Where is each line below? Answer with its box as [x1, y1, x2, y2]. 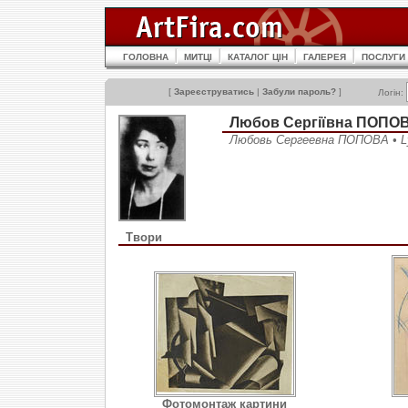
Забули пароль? [262, 87, 336, 97]
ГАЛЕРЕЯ [303, 52, 346, 62]
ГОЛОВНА [123, 52, 168, 62]
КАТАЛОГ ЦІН [228, 52, 288, 62]
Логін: [378, 87, 406, 97]
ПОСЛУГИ [362, 52, 405, 62]
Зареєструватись [174, 87, 254, 97]
